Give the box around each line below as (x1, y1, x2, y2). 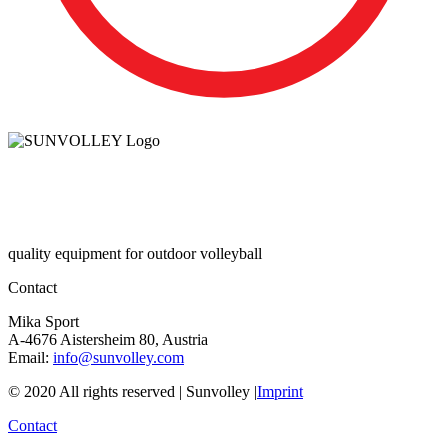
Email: (8, 349, 53, 367)
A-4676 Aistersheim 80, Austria (8, 331, 208, 349)
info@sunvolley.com (53, 349, 184, 367)
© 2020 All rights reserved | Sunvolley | (8, 383, 257, 401)
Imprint (257, 383, 303, 401)
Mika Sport (8, 313, 79, 331)
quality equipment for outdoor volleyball (8, 245, 262, 263)
